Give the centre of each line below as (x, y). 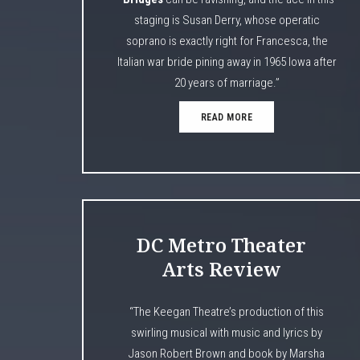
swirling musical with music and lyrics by (227, 332)
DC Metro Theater (221, 244)
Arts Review (221, 268)
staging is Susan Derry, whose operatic (227, 20)
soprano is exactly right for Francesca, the (227, 41)
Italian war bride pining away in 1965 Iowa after (227, 61)
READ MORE (227, 117)
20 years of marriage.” (227, 82)
